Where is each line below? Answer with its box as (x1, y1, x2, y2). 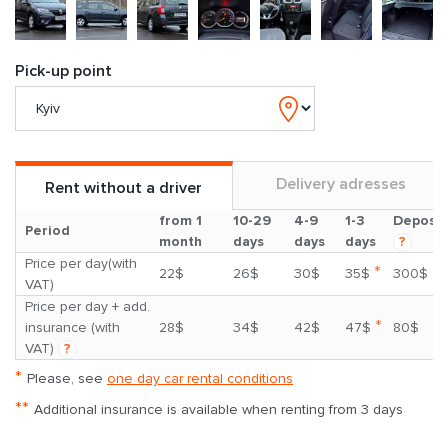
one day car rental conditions (107, 369, 293, 387)
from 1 (159, 211, 202, 229)
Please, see (27, 369, 107, 387)
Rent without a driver (45, 177, 203, 198)
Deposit (393, 211, 446, 229)
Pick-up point (15, 60, 112, 81)
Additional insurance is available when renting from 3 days (34, 400, 403, 418)
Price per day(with (25, 254, 137, 272)
